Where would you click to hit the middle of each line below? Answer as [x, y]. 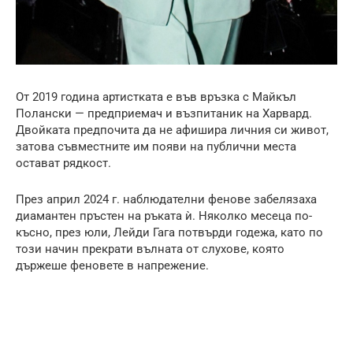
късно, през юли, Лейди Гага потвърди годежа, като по [169, 232]
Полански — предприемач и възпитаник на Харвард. [164, 113]
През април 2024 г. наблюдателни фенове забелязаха [166, 199]
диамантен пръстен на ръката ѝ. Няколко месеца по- [164, 216]
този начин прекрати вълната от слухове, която [150, 249]
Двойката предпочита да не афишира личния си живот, [172, 130]
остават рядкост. [63, 163]
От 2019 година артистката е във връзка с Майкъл [156, 97]
